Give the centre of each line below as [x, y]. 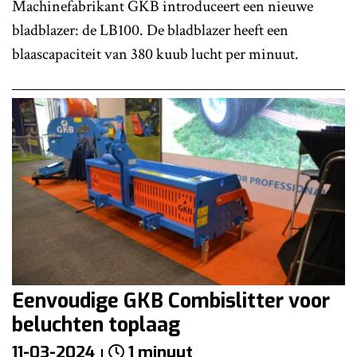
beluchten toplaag [96, 325]
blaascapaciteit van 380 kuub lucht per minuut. [155, 54]
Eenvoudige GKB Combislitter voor [171, 301]
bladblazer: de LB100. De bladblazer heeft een [150, 30]
